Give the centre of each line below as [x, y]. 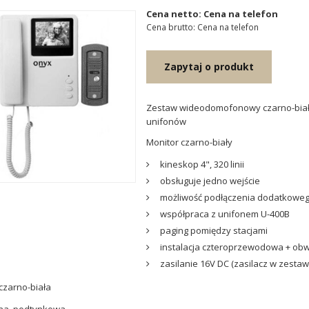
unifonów [166, 121]
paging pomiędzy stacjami [213, 230]
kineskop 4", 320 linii [202, 164]
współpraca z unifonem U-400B [225, 214]
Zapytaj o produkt [209, 67]
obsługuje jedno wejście [210, 181]
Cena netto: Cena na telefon [212, 14]
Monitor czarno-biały [189, 142]
